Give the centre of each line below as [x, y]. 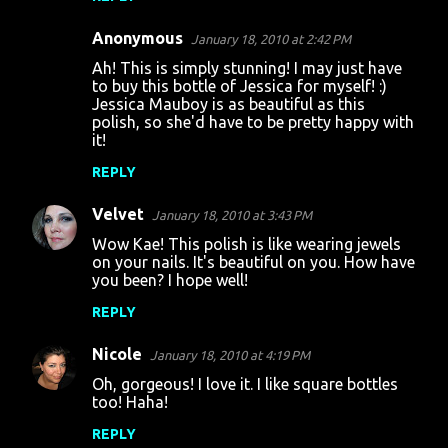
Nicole [117, 354]
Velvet [118, 214]
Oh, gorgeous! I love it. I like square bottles [245, 384]
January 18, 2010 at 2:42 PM [271, 39]
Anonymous [137, 38]
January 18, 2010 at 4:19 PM [230, 355]
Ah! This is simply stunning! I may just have [247, 68]
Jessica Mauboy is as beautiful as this [228, 104]
